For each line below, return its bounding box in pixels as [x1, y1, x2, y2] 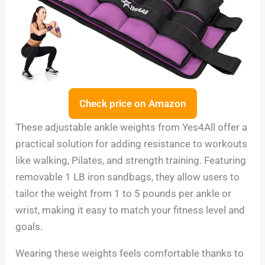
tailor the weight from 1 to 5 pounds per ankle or [15, 187, 232, 199]
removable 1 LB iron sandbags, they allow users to [15, 170, 240, 183]
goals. [15, 220, 43, 232]
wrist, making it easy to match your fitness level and [15, 203, 245, 216]
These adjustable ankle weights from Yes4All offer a [15, 121, 248, 133]
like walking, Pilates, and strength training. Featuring [15, 154, 247, 166]
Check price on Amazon [79, 97, 186, 109]
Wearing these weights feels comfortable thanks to [15, 247, 244, 259]
